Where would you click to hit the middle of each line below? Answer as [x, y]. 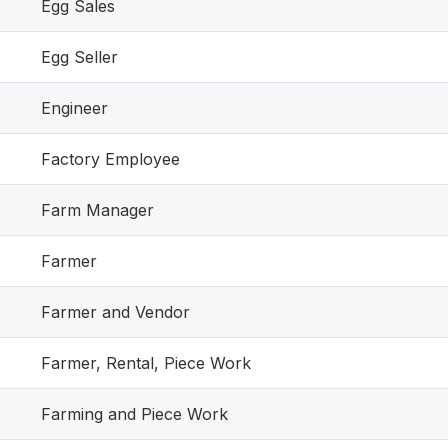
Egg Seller [79, 57]
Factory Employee [110, 159]
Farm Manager [97, 210]
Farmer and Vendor [115, 312]
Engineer [74, 108]
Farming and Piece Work [134, 414]
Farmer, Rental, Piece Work [146, 363]
